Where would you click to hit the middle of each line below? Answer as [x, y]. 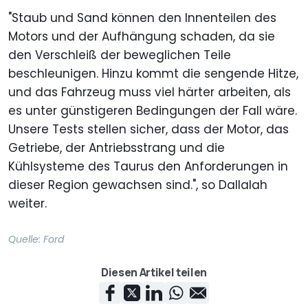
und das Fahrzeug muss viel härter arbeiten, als [150, 92]
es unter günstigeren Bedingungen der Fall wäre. [153, 111]
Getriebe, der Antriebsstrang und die [117, 148]
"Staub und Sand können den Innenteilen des [142, 18]
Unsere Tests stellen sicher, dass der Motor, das [148, 130]
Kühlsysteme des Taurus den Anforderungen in [148, 167]
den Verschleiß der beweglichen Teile [120, 55]
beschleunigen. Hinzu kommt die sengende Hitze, [153, 74]
